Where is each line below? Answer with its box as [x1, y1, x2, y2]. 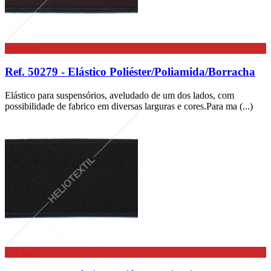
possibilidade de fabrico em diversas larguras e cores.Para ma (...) [5, 100, 253, 111]
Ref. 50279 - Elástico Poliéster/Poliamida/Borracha [5, 65, 255, 78]
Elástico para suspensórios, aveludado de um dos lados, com [5, 90, 234, 100]
